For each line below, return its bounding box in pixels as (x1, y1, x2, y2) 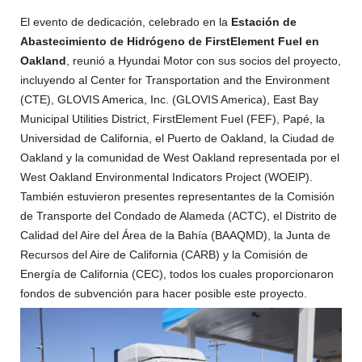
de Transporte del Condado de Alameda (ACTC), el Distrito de (20, 209, 337, 223)
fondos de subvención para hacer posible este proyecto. (20, 287, 307, 301)
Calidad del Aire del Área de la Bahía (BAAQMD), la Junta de (20, 229, 330, 242)
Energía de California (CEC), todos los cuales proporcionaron (20, 267, 334, 281)
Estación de (231, 15, 297, 29)
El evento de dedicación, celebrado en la (20, 15, 231, 29)
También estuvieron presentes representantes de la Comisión (20, 190, 335, 204)
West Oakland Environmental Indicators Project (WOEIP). (20, 170, 313, 184)
